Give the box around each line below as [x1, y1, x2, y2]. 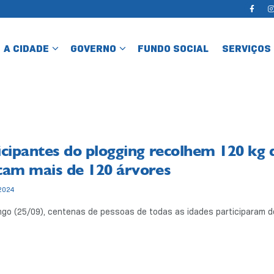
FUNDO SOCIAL [138, 42, 209, 55]
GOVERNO [70, 42, 116, 55]
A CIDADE [4, 42, 49, 55]
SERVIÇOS [222, 42, 271, 55]
